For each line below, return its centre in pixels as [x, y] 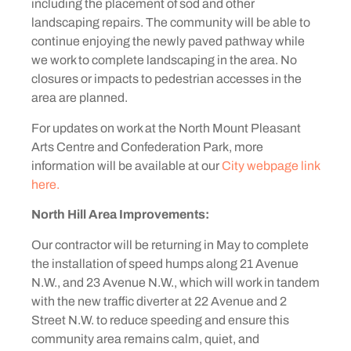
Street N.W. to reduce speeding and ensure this [160, 320]
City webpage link [271, 165]
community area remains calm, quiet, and [145, 338]
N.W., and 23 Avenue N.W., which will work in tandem [175, 282]
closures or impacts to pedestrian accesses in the [166, 79]
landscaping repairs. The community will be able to [171, 23]
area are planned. [80, 98]
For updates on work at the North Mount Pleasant [166, 128]
